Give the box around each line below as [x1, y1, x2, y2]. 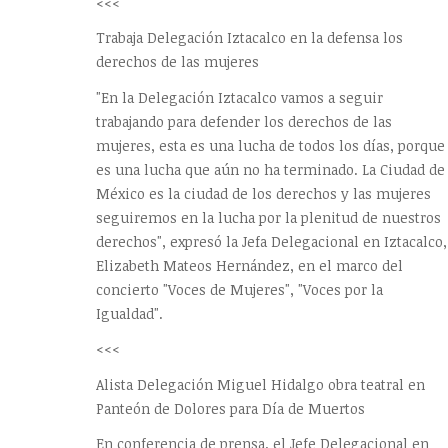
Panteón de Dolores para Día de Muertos [96, 398, 365, 418]
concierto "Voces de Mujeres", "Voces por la [96, 279, 383, 299]
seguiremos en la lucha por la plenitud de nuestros [96, 207, 441, 227]
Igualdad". [96, 303, 163, 323]
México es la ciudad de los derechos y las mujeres [96, 183, 431, 203]
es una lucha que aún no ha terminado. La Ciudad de [96, 159, 445, 179]
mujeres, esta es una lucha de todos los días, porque [96, 135, 445, 155]
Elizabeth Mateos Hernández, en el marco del [96, 255, 403, 275]
